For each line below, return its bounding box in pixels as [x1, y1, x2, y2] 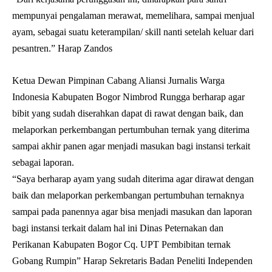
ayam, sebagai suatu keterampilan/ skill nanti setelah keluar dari [12, 27, 254, 38]
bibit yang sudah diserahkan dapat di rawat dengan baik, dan [12, 108, 243, 119]
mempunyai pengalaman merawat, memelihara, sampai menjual [12, 10, 254, 21]
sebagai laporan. [12, 157, 74, 168]
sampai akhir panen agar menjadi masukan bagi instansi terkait [12, 141, 250, 152]
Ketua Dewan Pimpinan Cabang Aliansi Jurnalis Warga [12, 75, 225, 86]
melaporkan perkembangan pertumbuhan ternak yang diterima [12, 124, 250, 135]
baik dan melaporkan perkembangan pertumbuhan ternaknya [12, 190, 244, 201]
